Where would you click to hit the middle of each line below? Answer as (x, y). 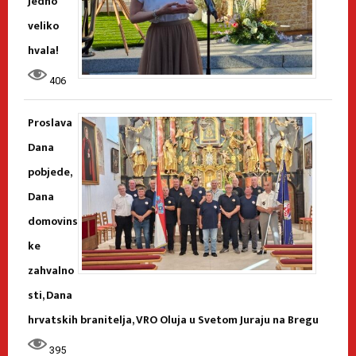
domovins (53, 221)
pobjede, (50, 172)
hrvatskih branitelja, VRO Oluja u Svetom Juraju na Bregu (173, 319)
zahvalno (51, 270)
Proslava (50, 122)
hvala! (43, 50)
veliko (43, 25)
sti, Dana (50, 295)
